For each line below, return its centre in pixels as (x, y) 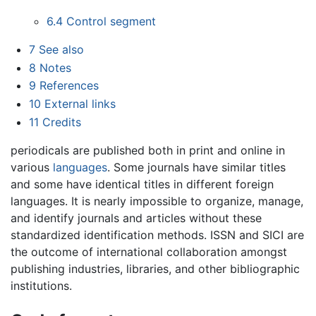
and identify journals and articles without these (136, 218)
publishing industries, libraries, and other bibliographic (155, 268)
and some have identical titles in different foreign (142, 184)
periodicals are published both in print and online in (148, 150)
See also (61, 50)
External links (80, 104)
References (69, 86)
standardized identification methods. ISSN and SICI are (157, 235)
